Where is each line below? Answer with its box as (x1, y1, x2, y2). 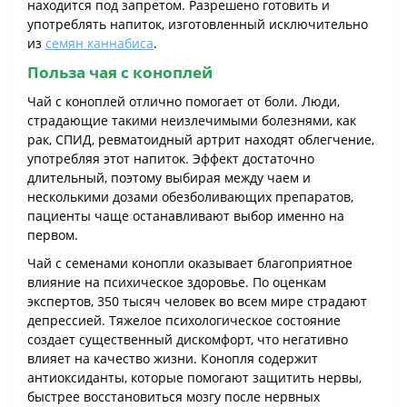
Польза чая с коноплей (27, 62, 213, 84)
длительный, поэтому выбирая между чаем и (27, 169, 311, 187)
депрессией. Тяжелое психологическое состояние (27, 312, 341, 330)
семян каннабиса (45, 35, 154, 53)
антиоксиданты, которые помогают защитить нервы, (27, 369, 362, 387)
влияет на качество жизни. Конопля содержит (27, 350, 318, 368)
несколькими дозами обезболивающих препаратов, (27, 188, 353, 206)
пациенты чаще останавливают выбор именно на (27, 207, 344, 225)
